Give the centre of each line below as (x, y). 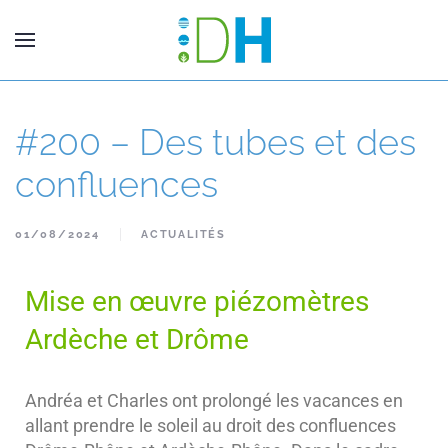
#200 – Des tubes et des (215, 142)
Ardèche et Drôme (137, 339)
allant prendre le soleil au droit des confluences (210, 425)
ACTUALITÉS (183, 234)
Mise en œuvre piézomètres (197, 301)
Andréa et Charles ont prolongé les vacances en (214, 400)
